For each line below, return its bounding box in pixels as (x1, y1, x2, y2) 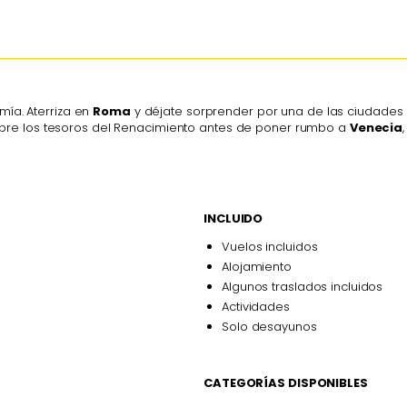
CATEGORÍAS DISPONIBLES (203, 373, 368, 392)
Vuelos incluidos (222, 237, 318, 255)
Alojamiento (222, 257, 292, 275)
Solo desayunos (222, 317, 317, 335)
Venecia (349, 119, 403, 137)
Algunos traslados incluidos (222, 277, 383, 295)
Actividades (222, 297, 290, 315)
